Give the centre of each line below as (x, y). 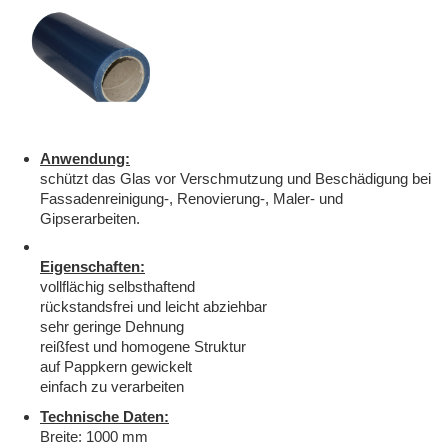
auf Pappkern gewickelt (116, 367)
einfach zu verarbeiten (112, 387)
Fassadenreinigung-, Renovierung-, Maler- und (191, 199)
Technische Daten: (104, 417)
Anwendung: (85, 159)
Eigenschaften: (92, 267)
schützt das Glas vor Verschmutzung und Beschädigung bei (235, 179)
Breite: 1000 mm (94, 437)
